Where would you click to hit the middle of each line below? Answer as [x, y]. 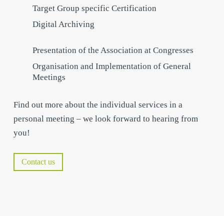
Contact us [38, 161]
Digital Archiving [63, 24]
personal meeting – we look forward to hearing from [105, 119]
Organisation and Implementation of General [111, 66]
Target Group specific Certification [94, 8]
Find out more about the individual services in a [98, 105]
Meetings [49, 77]
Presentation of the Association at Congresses [113, 50]
